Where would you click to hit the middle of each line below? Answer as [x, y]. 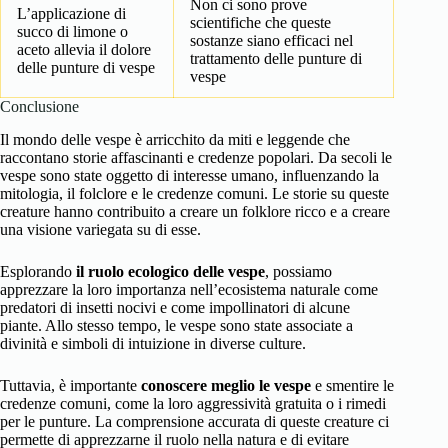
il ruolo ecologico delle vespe [170, 272]
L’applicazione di [71, 14]
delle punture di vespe [86, 68]
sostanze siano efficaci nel [271, 41]
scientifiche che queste [260, 23]
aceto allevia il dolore [84, 50]
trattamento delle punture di [276, 59]
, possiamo [298, 272]
